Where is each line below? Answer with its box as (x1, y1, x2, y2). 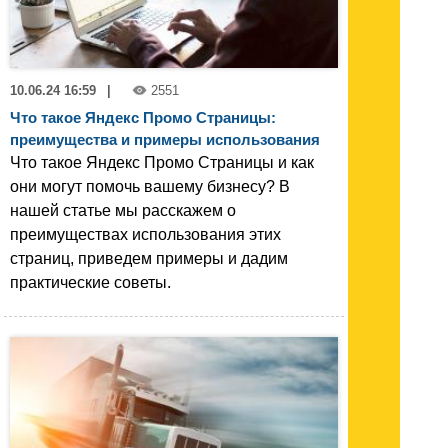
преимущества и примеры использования (10, 131, 320, 149)
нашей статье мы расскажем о (10, 202, 236, 220)
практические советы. (10, 274, 171, 292)
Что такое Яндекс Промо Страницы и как (10, 154, 314, 172)
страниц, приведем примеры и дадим (10, 250, 288, 268)
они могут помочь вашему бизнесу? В (10, 178, 290, 196)
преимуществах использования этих (10, 226, 281, 244)
